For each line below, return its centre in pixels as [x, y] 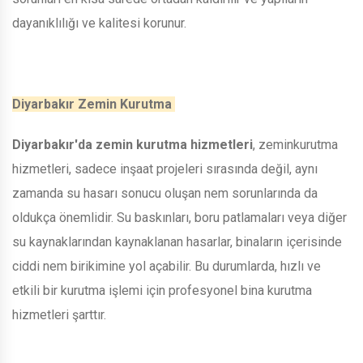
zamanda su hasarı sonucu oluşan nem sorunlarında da [165, 193]
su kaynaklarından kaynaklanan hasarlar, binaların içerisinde [177, 241]
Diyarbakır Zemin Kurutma [94, 104]
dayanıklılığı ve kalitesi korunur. [101, 23]
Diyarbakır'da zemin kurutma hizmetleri [132, 144]
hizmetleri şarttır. [61, 314]
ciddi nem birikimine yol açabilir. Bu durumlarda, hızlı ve [167, 266]
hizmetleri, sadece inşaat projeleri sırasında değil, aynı [165, 169]
